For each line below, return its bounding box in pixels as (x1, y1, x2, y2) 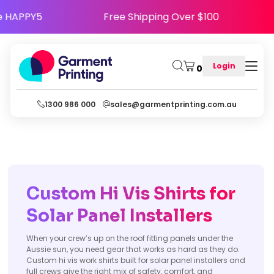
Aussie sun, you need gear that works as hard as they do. (26, 244, 240, 254)
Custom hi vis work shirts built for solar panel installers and (26, 255, 245, 265)
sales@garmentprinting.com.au (110, 98, 237, 109)
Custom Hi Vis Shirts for (26, 183, 235, 204)
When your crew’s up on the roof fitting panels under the (26, 233, 233, 243)
